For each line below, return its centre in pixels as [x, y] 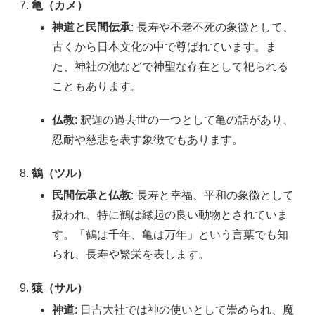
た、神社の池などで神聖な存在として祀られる [171, 67]
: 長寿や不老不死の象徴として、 [213, 27]
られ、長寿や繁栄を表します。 [131, 255]
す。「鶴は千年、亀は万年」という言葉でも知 [171, 235]
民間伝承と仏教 [92, 195]
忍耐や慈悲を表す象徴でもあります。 [148, 140]
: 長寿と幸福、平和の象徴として [213, 195]
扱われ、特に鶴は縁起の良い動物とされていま [171, 215]
